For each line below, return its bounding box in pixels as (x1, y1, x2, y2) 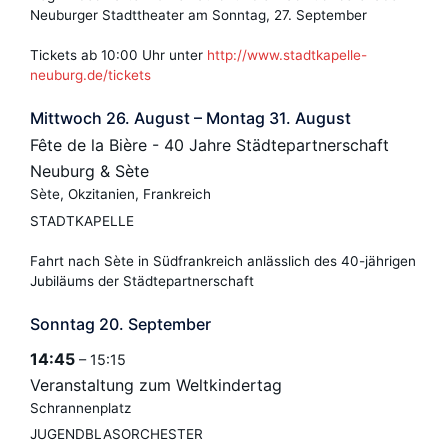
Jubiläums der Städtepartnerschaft (30, 272, 254, 289)
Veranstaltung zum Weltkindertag (30, 374, 282, 395)
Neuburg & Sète (30, 160, 149, 181)
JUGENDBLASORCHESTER (30, 426, 203, 443)
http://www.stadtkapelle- (207, 46, 367, 63)
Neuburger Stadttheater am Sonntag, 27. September (30, 6, 367, 23)
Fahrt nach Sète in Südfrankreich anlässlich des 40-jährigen (30, 252, 416, 269)
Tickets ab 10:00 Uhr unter (30, 46, 207, 63)
